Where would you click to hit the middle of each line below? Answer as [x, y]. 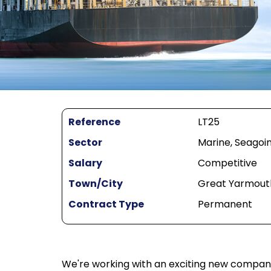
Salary [85, 163]
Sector [85, 143]
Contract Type [106, 204]
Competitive [227, 163]
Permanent [225, 204]
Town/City [96, 184]
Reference [94, 122]
